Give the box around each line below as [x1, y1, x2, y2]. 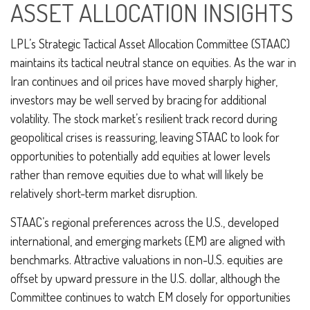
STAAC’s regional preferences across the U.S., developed [10, 214, 279, 230]
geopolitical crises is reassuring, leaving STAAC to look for [10, 129, 280, 145]
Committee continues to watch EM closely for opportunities [10, 289, 291, 304]
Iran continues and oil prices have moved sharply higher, [10, 73, 277, 89]
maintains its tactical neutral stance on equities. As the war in [10, 54, 296, 70]
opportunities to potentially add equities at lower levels [10, 147, 271, 163]
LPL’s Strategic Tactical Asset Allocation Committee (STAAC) [10, 35, 290, 51]
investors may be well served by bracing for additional [10, 91, 266, 107]
